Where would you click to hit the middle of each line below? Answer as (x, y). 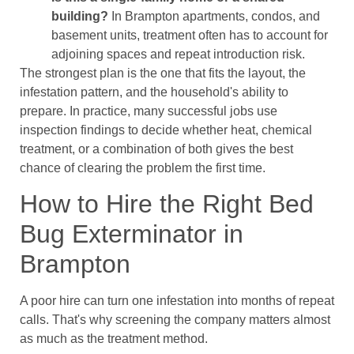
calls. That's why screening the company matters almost (175, 319)
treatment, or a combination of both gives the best (156, 149)
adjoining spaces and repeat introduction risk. (178, 54)
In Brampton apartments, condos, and (214, 16)
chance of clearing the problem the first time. (143, 168)
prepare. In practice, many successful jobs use (149, 111)
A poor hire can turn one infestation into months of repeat (177, 300)
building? (80, 16)
